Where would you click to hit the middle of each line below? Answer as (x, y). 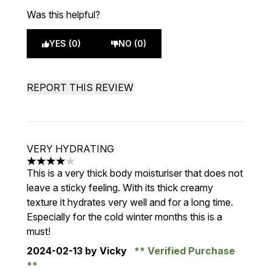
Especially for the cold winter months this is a (124, 217)
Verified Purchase (190, 251)
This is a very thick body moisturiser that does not (135, 173)
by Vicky (106, 251)
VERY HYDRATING (70, 149)
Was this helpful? (63, 15)
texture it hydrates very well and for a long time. (130, 202)
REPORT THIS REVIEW (80, 87)
